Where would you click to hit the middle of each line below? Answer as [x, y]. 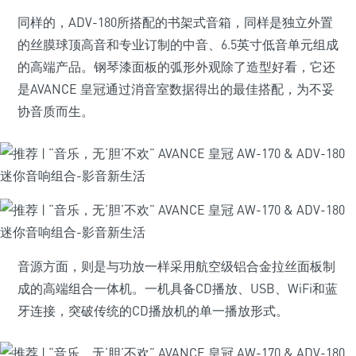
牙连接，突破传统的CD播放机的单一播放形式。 [153, 311]
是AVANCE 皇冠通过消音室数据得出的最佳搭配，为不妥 [176, 89]
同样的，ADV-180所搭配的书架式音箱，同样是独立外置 [175, 22]
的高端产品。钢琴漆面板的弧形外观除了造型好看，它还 [176, 67]
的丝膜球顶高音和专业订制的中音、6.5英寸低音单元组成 [178, 44]
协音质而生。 [56, 111]
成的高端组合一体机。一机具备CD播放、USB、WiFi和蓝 [178, 288]
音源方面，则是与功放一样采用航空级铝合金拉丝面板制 [176, 266]
